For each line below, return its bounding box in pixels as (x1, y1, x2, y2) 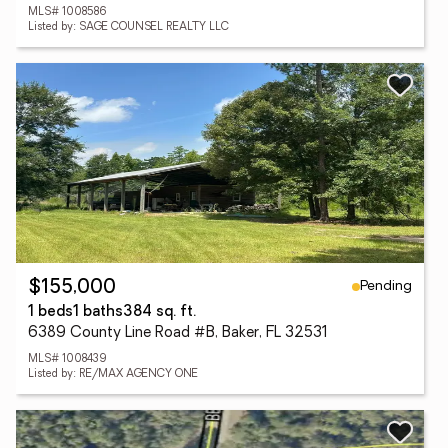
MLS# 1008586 (28, 7, 107, 18)
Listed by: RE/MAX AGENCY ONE (28, 369, 198, 380)
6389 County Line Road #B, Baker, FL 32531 (28, 326, 328, 341)
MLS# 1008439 (28, 354, 106, 365)
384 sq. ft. (123, 305, 196, 320)
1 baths (73, 305, 123, 320)
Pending (360, 278, 412, 294)
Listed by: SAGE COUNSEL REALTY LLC (28, 22, 229, 33)
